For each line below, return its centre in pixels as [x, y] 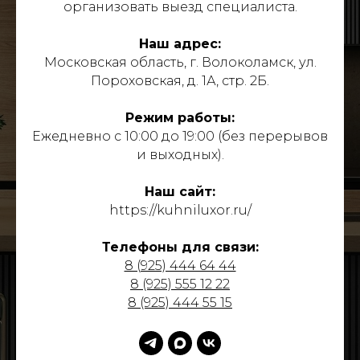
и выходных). [180, 155]
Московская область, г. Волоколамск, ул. [180, 62]
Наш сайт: [180, 192]
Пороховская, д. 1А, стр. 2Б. [180, 81]
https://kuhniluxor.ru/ [180, 210]
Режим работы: [180, 118]
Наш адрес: [180, 44]
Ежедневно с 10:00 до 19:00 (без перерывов [180, 136]
